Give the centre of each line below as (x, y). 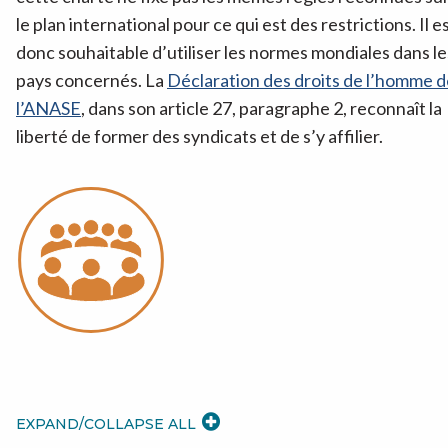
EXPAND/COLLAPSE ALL (106, 423)
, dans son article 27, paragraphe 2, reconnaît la (261, 107)
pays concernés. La (91, 79)
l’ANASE (48, 107)
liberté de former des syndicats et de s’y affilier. (199, 135)
